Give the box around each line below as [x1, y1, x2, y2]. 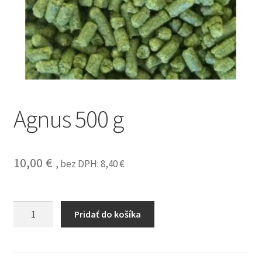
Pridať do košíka [74, 208, 142, 220]
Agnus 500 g [13, 103, 123, 134]
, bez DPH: [55, 157, 101, 171]
